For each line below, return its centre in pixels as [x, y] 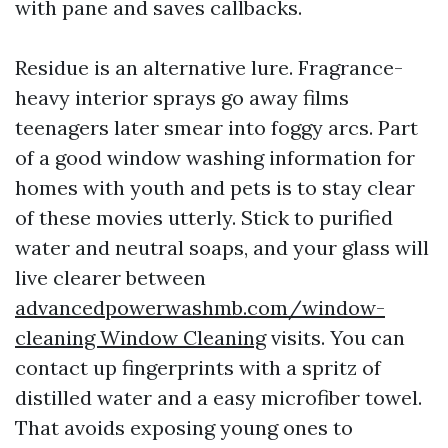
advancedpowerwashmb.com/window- [200, 307]
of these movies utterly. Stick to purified [204, 217]
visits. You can [335, 337]
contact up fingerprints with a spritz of [198, 367]
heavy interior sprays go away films [182, 97]
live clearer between [110, 277]
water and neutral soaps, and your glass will [222, 247]
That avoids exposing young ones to [184, 427]
